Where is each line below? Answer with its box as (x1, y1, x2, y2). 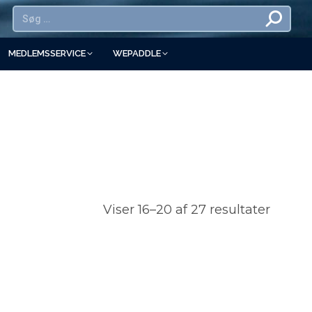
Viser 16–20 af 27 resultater (103, 201, 270, 217)
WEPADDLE (112, 48, 161, 58)
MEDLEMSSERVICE (8, 48, 86, 58)
